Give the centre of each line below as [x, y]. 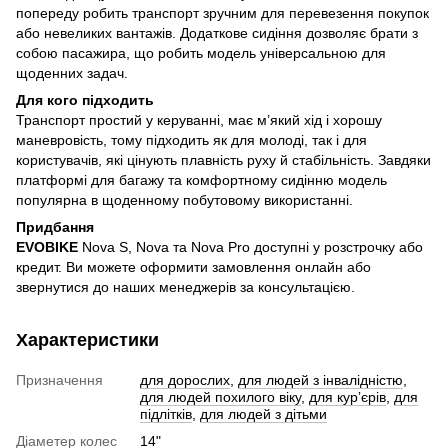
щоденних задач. [72, 73]
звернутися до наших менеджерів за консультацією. [185, 287]
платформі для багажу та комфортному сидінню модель [201, 180]
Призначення [59, 380]
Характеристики [87, 340]
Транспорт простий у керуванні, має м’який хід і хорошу [199, 120]
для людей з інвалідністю [320, 380]
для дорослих [185, 380]
